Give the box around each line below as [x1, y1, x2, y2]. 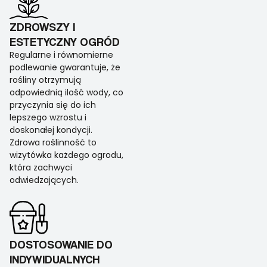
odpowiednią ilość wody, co [10, 86, 123, 99]
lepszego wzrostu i [10, 111, 86, 124]
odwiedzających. [10, 174, 79, 187]
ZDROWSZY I [10, 20, 75, 34]
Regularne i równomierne [10, 49, 113, 61]
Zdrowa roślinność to [10, 136, 97, 149]
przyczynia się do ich [10, 99, 96, 111]
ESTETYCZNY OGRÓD [10, 35, 120, 49]
